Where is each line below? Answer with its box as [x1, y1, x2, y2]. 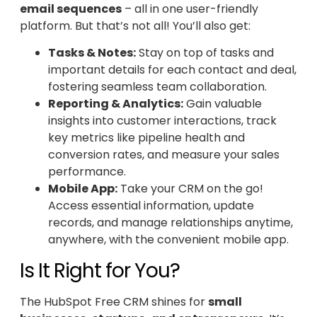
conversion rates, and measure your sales [48, 146, 279, 163]
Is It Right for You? [20, 256, 180, 284]
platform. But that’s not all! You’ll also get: [20, 17, 250, 34]
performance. [48, 163, 126, 180]
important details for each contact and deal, [48, 62, 296, 79]
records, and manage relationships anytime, [48, 214, 293, 231]
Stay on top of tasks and [136, 45, 274, 62]
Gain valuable [183, 96, 262, 113]
